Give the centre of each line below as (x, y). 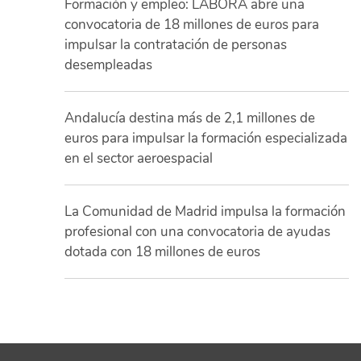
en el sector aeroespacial (139, 158)
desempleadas (108, 64)
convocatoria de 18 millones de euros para (192, 24)
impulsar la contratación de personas (176, 44)
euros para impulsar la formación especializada (206, 138)
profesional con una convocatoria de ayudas (197, 231)
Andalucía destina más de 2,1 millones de (190, 118)
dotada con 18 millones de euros (162, 251)
